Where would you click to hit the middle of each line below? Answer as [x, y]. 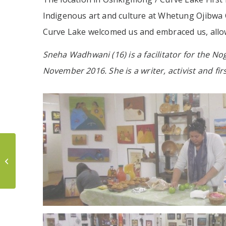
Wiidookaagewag [44, 146]
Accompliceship [41, 178]
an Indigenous [40, 167]
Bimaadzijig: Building [49, 156]
